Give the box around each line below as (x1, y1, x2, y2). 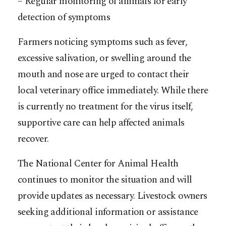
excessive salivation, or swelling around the (18, 50, 191, 66)
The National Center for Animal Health (18, 156, 179, 171)
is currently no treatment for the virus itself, (18, 99, 193, 114)
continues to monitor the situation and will (18, 172, 192, 187)
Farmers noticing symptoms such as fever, (18, 34, 188, 49)
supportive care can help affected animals (18, 115, 185, 130)
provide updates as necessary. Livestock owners (18, 188, 207, 203)
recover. (18, 131, 49, 146)
